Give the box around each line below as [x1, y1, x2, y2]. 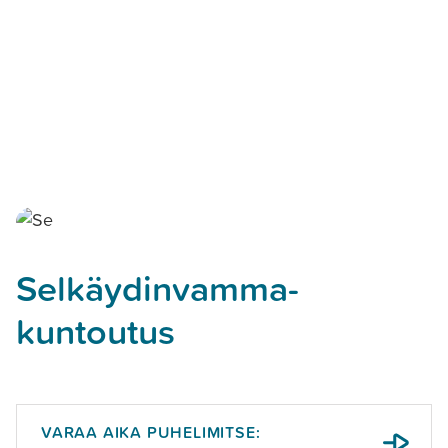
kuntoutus [16, 305, 175, 357]
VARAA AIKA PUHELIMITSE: [41, 420, 261, 443]
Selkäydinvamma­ [16, 262, 299, 314]
